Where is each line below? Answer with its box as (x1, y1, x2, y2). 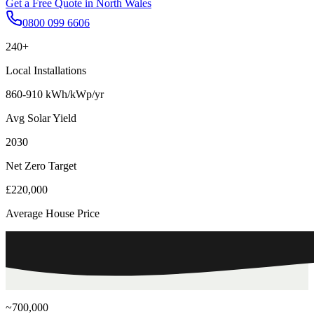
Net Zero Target (6, 159, 76, 172)
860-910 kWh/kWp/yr (6, 88, 104, 100)
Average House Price (6, 207, 100, 219)
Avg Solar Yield (6, 111, 76, 124)
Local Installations (6, 64, 86, 76)
